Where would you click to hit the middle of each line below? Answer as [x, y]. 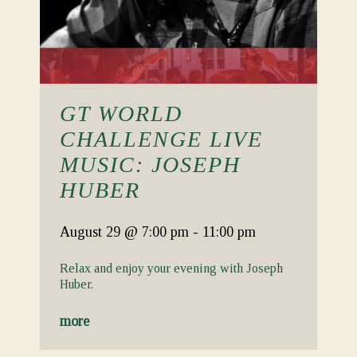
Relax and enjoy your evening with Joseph [171, 268]
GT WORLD [121, 114]
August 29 [92, 232]
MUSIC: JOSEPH [150, 165]
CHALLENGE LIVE [161, 139]
